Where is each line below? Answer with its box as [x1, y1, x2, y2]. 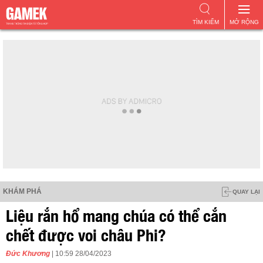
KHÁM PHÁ [3, 187, 42, 195]
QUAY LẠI [232, 188, 260, 195]
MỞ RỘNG [229, 19, 259, 25]
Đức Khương [6, 249, 50, 258]
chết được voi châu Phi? [6, 221, 166, 246]
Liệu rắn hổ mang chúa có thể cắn [6, 202, 227, 227]
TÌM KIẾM [192, 19, 219, 25]
